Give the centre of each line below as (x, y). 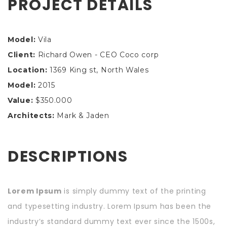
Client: (22, 54)
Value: (21, 100)
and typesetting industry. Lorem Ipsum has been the (110, 206)
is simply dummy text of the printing (134, 191)
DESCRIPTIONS (68, 156)
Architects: (31, 115)
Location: (28, 70)
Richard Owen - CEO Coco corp (98, 54)
